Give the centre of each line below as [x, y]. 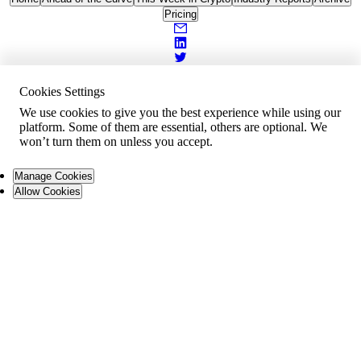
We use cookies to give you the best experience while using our [180, 112]
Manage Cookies [54, 176]
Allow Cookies [48, 191]
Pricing [180, 14]
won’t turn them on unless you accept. [116, 141]
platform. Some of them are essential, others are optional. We [173, 127]
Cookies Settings [62, 91]
